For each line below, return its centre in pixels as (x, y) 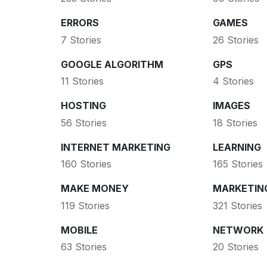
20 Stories (235, 247)
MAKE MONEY (95, 189)
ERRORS (80, 23)
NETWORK (238, 230)
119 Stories (85, 205)
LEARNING (237, 147)
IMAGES (231, 106)
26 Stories (235, 40)
